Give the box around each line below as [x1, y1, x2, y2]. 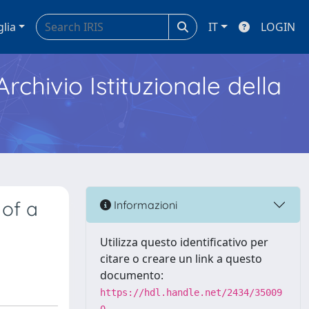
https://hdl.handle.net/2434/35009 [100, 287, 282, 298]
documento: [100, 268, 163, 283]
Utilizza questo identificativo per [100, 235, 268, 250]
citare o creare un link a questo [100, 251, 262, 266]
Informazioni [111, 197, 177, 212]
